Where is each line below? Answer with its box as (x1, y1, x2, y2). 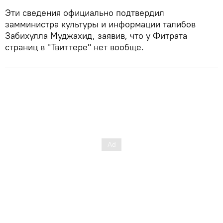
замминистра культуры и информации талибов (5, 18, 196, 30)
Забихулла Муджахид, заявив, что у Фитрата (5, 29, 187, 41)
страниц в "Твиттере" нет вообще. (5, 41, 144, 53)
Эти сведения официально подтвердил (5, 6, 164, 18)
